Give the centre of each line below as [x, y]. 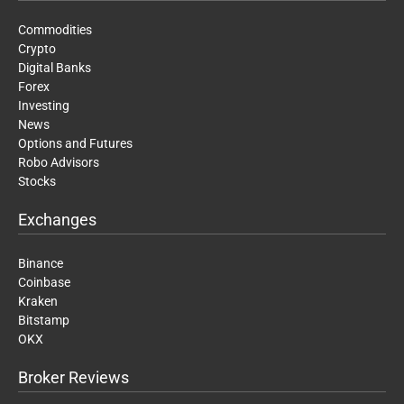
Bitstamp [44, 320]
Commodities [55, 29]
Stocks [37, 181]
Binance [41, 263]
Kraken [38, 301]
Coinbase [44, 282]
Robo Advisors [59, 162]
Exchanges [57, 219]
